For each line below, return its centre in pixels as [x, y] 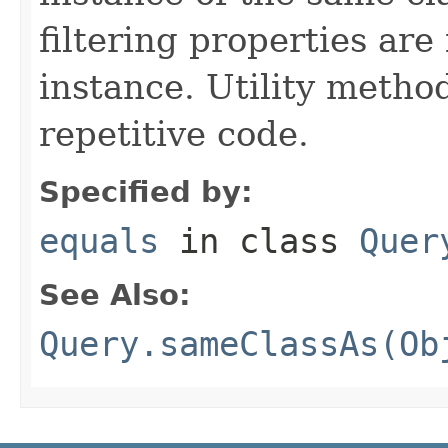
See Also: [115, 294]
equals [99, 240]
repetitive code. [174, 133]
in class [259, 240]
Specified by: [146, 191]
